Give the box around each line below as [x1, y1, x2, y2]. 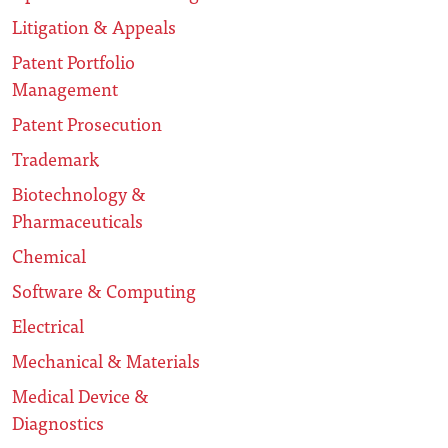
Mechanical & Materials [12, 346, 200, 376]
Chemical [12, 241, 86, 271]
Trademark [12, 144, 99, 174]
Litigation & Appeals [12, 12, 176, 42]
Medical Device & [12, 381, 149, 411]
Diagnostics [12, 408, 104, 438]
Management [12, 74, 118, 104]
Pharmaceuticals [12, 206, 143, 236]
